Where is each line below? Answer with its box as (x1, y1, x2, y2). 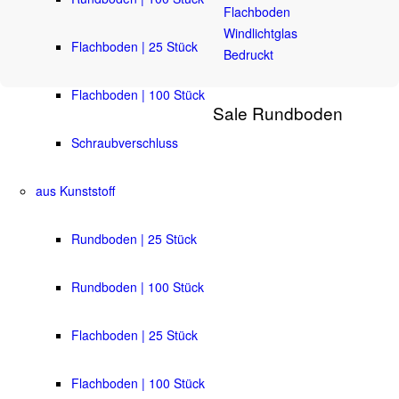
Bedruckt (224, 45, 273, 63)
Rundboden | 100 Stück (71, 277, 204, 296)
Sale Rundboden (213, 100, 343, 125)
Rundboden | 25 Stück (71, 229, 197, 248)
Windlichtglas (224, 23, 297, 42)
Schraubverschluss (71, 133, 178, 151)
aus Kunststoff (36, 181, 115, 199)
